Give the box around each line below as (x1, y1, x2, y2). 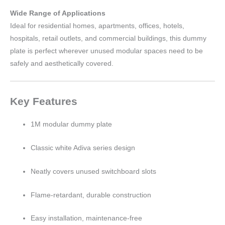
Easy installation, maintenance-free (31, 214, 143, 222)
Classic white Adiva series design (31, 144, 136, 152)
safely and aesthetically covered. (10, 60, 114, 68)
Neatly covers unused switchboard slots (31, 167, 157, 175)
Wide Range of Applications (10, 10, 105, 18)
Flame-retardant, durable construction (31, 191, 152, 199)
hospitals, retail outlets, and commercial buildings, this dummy (10, 35, 206, 43)
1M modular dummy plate (31, 120, 113, 128)
